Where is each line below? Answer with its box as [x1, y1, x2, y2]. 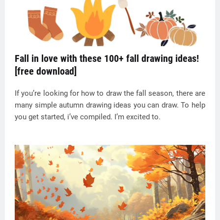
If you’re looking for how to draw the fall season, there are [15, 89, 205, 98]
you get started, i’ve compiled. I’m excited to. [15, 112, 161, 121]
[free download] [15, 65, 77, 77]
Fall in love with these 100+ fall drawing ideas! [15, 53, 199, 64]
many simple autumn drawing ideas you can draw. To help [15, 101, 205, 110]
